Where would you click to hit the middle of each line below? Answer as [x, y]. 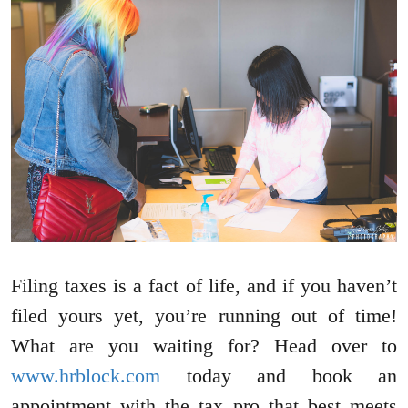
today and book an [279, 376]
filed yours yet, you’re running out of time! [204, 316]
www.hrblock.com [86, 376]
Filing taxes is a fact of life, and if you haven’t [204, 286]
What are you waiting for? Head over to [204, 346]
